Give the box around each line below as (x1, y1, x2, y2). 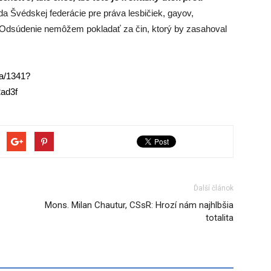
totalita (206, 212, 233, 223)
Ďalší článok (194, 183, 233, 192)
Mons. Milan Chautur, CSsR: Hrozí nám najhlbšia (45, 199, 233, 211)
